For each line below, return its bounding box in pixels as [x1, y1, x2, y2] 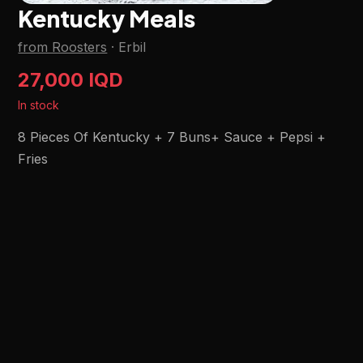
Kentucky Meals [18, 4, 196, 32]
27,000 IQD [18, 68, 124, 92]
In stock [18, 98, 60, 112]
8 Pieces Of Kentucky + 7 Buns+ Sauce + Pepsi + [18, 129, 327, 145]
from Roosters [18, 39, 108, 55]
